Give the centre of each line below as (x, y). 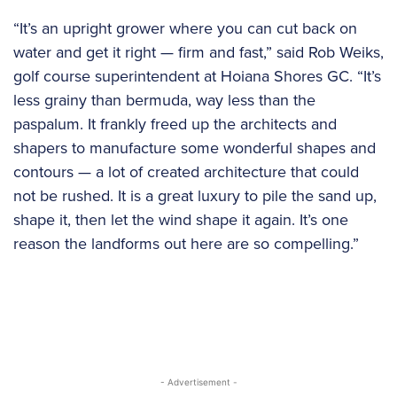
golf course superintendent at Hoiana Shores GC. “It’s (197, 76)
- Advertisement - (198, 381)
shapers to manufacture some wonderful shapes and (195, 148)
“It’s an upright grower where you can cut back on (185, 28)
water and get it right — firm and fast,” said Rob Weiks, (198, 52)
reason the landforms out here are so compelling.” (186, 243)
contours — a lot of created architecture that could (186, 171)
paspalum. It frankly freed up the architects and (175, 124)
